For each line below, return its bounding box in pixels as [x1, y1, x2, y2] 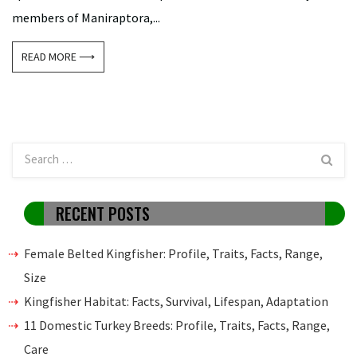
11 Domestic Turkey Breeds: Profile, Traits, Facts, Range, [24, 316, 330, 333]
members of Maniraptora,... [12, 9, 160, 25]
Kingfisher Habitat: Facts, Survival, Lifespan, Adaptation [24, 292, 328, 309]
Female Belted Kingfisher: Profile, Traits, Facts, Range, [24, 245, 323, 261]
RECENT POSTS [56, 201, 150, 226]
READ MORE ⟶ [22, 49, 96, 64]
